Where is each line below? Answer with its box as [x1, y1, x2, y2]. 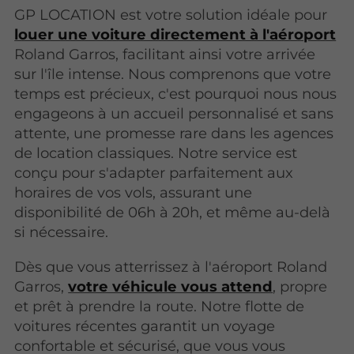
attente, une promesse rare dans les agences [14, 124, 334, 143]
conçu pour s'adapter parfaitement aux [14, 164, 294, 183]
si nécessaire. [14, 223, 109, 242]
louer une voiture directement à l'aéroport [14, 25, 337, 44]
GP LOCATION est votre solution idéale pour [14, 6, 328, 24]
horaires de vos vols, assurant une [14, 183, 253, 202]
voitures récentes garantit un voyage [14, 316, 276, 335]
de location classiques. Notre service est [14, 144, 298, 163]
